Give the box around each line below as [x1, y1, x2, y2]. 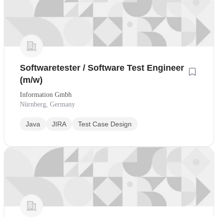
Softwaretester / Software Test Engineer [20, 63, 184, 73]
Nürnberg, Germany [20, 101, 75, 108]
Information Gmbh [20, 91, 72, 99]
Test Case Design [78, 120, 132, 128]
